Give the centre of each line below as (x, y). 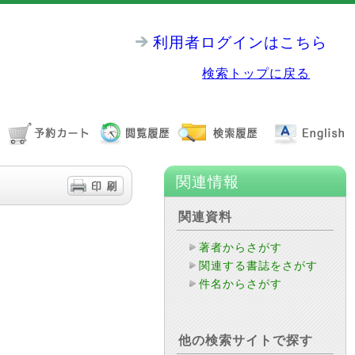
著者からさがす (241, 247)
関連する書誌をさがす (259, 265)
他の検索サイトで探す (246, 340)
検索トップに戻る (256, 73)
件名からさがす (241, 284)
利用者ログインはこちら (240, 42)
